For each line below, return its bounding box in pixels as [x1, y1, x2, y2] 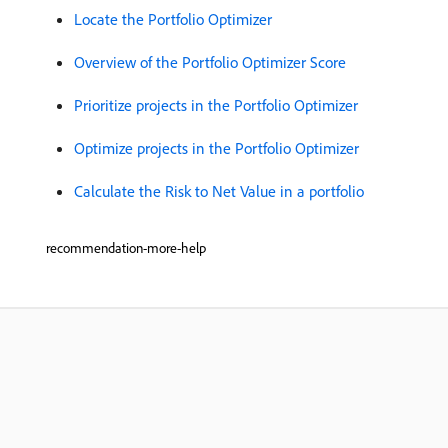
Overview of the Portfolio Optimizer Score [74, 52, 346, 72]
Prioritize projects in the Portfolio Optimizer [74, 95, 358, 115]
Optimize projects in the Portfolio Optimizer [74, 138, 359, 158]
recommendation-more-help [46, 239, 206, 257]
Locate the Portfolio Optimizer [74, 9, 272, 29]
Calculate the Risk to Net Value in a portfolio [74, 181, 364, 201]
